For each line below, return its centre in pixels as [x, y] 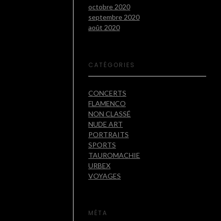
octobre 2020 [109, 7]
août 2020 [104, 28]
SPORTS [102, 145]
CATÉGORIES [112, 65]
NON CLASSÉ [110, 113]
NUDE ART [106, 124]
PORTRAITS [109, 134]
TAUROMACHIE [114, 155]
